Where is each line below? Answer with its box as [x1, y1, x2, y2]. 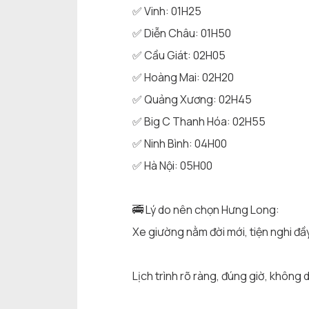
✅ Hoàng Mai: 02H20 [132, 70, 234, 86]
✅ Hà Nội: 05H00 [132, 158, 212, 174]
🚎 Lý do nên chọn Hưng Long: [132, 202, 279, 218]
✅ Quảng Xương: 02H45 [132, 92, 252, 108]
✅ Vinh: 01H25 [132, 3, 201, 19]
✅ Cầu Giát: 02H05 [132, 48, 226, 63]
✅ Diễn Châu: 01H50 [132, 26, 231, 41]
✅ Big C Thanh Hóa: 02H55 [132, 114, 266, 130]
